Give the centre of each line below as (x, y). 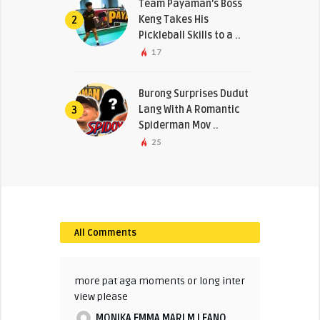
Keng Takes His (173, 19)
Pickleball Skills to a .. (189, 35)
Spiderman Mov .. (178, 125)
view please (101, 296)
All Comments (105, 232)
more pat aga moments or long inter (159, 281)
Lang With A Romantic (189, 109)
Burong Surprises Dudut (193, 94)
